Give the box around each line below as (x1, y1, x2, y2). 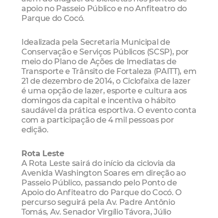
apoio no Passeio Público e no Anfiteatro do (21, 3, 187, 13)
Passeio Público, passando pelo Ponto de (21, 178, 177, 188)
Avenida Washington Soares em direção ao (21, 168, 186, 178)
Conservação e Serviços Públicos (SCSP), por (21, 46, 189, 56)
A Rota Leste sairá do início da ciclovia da (21, 158, 176, 168)
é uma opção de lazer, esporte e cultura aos (21, 85, 187, 95)
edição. (21, 124, 49, 134)
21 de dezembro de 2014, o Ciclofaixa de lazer (21, 75, 191, 86)
